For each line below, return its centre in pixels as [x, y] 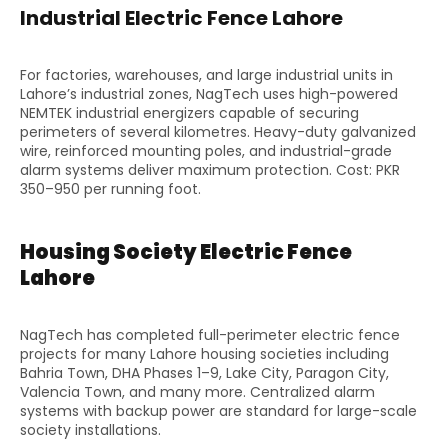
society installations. [90, 430]
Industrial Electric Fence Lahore [181, 17]
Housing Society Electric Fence [186, 252]
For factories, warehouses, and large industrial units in [206, 74]
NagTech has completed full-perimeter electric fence [210, 335]
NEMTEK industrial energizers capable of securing [189, 112]
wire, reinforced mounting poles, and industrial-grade [206, 150]
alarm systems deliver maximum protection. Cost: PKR [210, 169]
